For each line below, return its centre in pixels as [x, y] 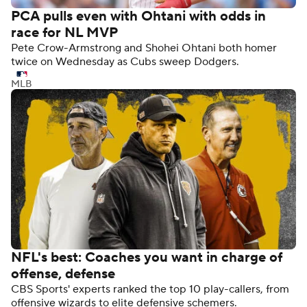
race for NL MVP [64, 33]
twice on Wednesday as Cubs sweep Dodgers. [125, 62]
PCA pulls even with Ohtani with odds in [138, 17]
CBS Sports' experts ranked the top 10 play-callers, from [150, 289]
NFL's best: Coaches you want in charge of [147, 257]
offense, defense [63, 274]
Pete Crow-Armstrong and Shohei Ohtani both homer [144, 48]
